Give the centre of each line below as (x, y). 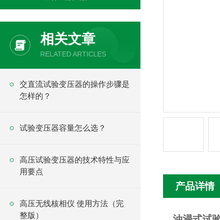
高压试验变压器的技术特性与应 (75, 160)
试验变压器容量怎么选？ (63, 128)
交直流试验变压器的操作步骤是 (75, 84)
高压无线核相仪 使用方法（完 (72, 204)
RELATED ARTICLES (73, 54)
